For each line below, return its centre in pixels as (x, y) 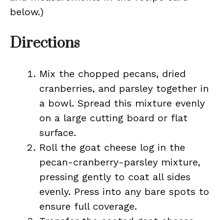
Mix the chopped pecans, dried (112, 74)
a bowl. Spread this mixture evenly (122, 103)
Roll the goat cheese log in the (112, 147)
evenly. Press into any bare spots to (124, 192)
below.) (27, 12)
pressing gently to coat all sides (115, 177)
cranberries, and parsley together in (124, 88)
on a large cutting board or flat (113, 118)
